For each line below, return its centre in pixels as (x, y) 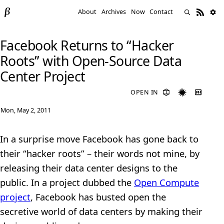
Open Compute (166, 182)
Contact (161, 12)
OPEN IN (144, 92)
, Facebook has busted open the (98, 197)
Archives (114, 12)
